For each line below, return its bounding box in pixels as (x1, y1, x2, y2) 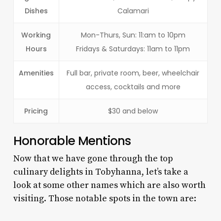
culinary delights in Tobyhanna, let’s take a (13, 166, 188, 178)
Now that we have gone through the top (13, 152, 173, 164)
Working (21, 30, 51, 40)
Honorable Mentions (13, 132, 131, 149)
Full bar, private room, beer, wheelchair (67, 68, 200, 78)
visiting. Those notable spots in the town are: (13, 192, 196, 204)
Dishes (24, 5, 48, 16)
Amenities (18, 68, 54, 78)
